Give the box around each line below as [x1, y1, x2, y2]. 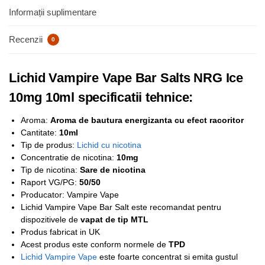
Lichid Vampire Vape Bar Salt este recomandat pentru [21, 202, 221, 212]
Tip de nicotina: [21, 164, 80, 174]
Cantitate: [21, 127, 59, 137]
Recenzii [9, 34, 45, 44]
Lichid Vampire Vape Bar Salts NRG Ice [9, 70, 243, 85]
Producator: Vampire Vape [21, 189, 119, 199]
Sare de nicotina [80, 164, 146, 174]
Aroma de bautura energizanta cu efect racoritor [50, 115, 244, 125]
